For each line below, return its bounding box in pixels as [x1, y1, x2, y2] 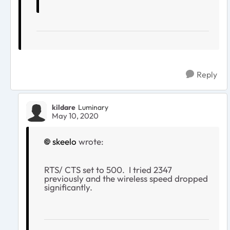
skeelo [52, 136, 76, 147]
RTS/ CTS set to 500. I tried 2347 [44, 164, 172, 175]
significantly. [44, 181, 92, 193]
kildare [52, 103, 75, 112]
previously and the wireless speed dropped [44, 172, 208, 184]
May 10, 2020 [52, 110, 99, 121]
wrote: [76, 136, 104, 147]
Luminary [78, 103, 108, 112]
